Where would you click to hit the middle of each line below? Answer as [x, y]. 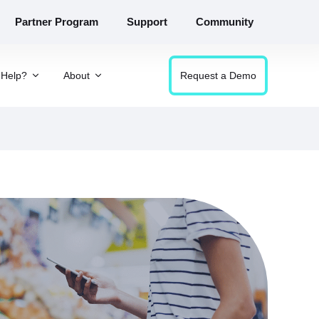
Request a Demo [218, 75]
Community [225, 22]
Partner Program [57, 22]
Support [147, 22]
